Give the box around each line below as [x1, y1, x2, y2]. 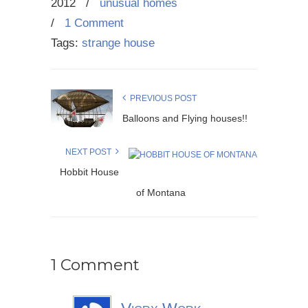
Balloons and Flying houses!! [122, 113, 247, 124]
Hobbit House [60, 166, 119, 177]
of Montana [136, 187, 186, 198]
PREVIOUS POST [126, 93, 197, 103]
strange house [82, 36, 155, 49]
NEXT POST [65, 147, 115, 157]
